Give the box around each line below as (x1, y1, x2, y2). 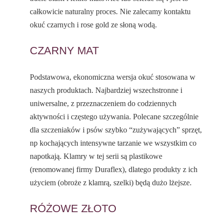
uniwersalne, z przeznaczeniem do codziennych (30, 99, 177, 108)
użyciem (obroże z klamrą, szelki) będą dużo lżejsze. (30, 178, 192, 187)
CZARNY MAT (30, 44, 99, 57)
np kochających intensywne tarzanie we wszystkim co (30, 139, 197, 148)
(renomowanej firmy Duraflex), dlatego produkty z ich (30, 165, 198, 174)
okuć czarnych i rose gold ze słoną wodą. (30, 21, 157, 29)
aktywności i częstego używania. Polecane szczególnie (30, 112, 199, 121)
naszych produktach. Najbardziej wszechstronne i (30, 86, 183, 95)
